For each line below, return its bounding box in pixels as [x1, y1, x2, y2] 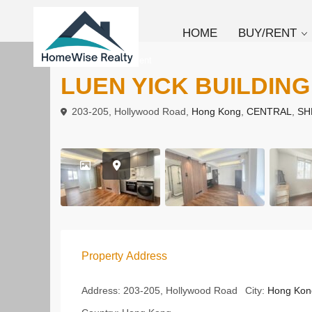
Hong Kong [192, 105, 241, 117]
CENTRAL [247, 105, 292, 117]
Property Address [81, 250, 167, 262]
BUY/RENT [238, 26, 297, 40]
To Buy [68, 55, 96, 65]
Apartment [110, 55, 152, 65]
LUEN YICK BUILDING [61, 72, 310, 99]
